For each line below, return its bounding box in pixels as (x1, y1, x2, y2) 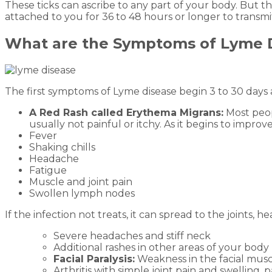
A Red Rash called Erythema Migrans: (29, 106, 223, 118)
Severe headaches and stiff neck (53, 229, 211, 242)
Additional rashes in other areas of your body (53, 241, 269, 253)
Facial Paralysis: (53, 253, 135, 265)
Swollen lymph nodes (29, 187, 135, 199)
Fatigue (29, 164, 67, 176)
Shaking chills (29, 141, 95, 153)
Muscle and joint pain (29, 175, 132, 188)
